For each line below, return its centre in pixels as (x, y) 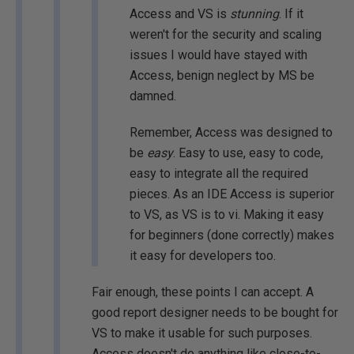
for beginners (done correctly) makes (232, 235)
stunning (254, 14)
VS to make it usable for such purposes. (202, 333)
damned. (153, 96)
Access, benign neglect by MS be (222, 75)
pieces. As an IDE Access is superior (232, 194)
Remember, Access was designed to (231, 132)
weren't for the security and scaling (226, 34)
